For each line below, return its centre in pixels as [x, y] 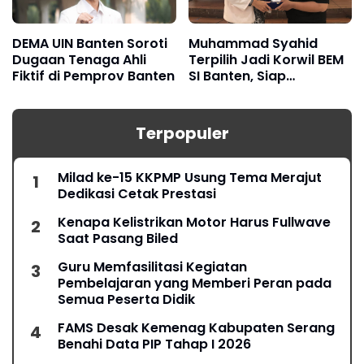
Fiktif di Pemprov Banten [93, 76]
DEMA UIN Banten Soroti [90, 44]
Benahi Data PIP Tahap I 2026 [154, 344]
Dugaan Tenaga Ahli [79, 60]
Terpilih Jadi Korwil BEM [266, 60]
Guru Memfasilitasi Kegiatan [152, 267]
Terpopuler [182, 134]
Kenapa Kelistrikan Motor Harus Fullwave [194, 223]
